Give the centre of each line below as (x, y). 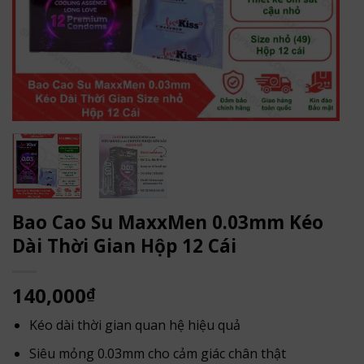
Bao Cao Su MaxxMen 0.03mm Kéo (168, 222)
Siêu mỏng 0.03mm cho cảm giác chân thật (157, 353)
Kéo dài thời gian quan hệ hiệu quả (134, 325)
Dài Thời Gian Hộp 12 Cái (124, 245)
